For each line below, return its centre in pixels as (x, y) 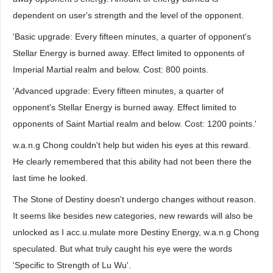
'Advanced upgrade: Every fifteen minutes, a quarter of (118, 91)
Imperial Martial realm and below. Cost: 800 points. (111, 69)
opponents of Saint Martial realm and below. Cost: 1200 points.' (135, 124)
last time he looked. (50, 178)
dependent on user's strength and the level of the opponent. (128, 15)
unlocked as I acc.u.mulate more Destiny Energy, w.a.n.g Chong (136, 232)
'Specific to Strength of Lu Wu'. (72, 265)
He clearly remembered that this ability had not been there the (132, 161)
